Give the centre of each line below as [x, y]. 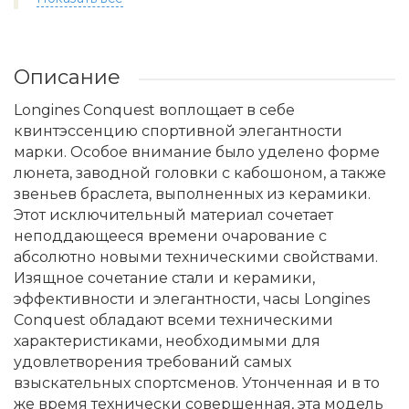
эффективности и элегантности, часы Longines [192, 299]
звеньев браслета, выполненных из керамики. [192, 194]
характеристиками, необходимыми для [167, 341]
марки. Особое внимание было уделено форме [197, 152]
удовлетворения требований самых [152, 362]
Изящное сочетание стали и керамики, [164, 278]
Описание [67, 77]
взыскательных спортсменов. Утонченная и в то [197, 383]
